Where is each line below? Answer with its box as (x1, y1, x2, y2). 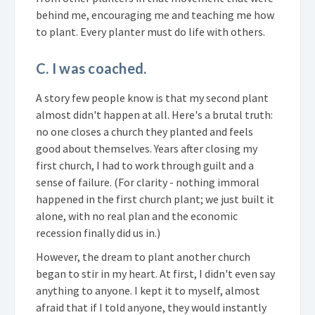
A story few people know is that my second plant (36, 90, 269, 105)
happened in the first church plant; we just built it (36, 191, 274, 206)
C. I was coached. (36, 59, 147, 77)
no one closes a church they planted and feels (36, 124, 253, 139)
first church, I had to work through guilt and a (36, 157, 254, 172)
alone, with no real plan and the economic (36, 208, 238, 223)
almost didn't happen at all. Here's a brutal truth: (36, 107, 273, 122)
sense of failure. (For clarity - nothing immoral (36, 174, 259, 189)
